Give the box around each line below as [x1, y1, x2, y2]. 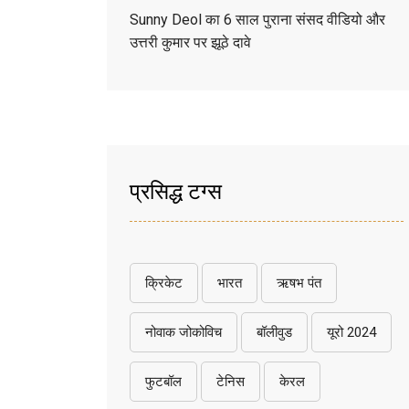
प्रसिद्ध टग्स [130, 174, 222, 204]
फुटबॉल [145, 372, 182, 390]
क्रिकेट [145, 274, 183, 291]
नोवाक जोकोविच [145, 323, 222, 341]
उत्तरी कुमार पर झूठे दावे [130, 33, 251, 51]
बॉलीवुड [257, 323, 292, 341]
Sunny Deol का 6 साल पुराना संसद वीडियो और [130, 10, 385, 28]
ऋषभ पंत [277, 274, 321, 291]
